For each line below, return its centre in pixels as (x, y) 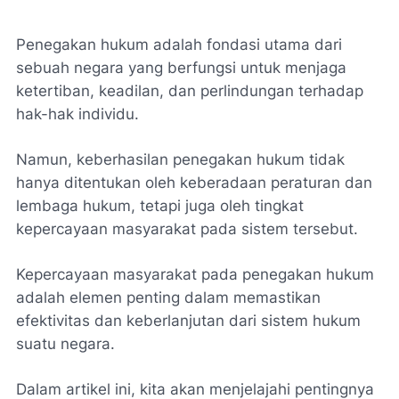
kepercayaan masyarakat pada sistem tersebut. (187, 228)
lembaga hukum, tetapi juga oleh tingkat (160, 205)
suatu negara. (65, 343)
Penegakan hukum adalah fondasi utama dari (179, 44)
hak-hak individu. (77, 114)
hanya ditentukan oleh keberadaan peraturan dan (194, 182)
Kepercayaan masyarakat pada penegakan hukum (195, 274)
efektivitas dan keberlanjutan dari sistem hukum (188, 320)
